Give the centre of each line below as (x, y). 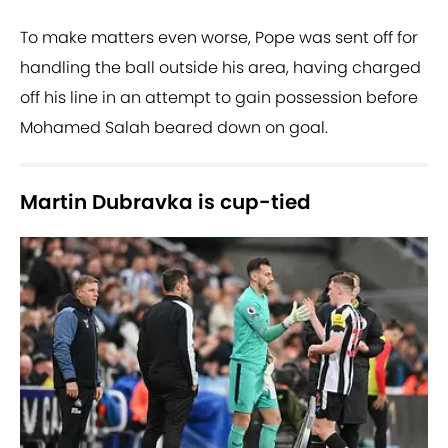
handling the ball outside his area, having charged (220, 68)
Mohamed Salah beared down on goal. (174, 128)
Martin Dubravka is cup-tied (165, 202)
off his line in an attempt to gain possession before (219, 98)
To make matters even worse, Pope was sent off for (219, 38)
